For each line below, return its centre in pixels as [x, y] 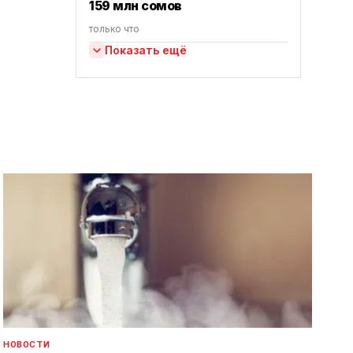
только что [114, 29]
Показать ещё [146, 50]
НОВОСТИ [27, 344]
